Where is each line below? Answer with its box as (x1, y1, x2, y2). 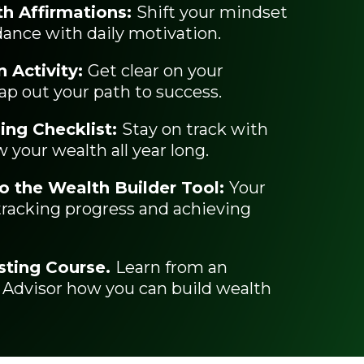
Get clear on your (88, 61, 223, 81)
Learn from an (115, 258, 227, 278)
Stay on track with (122, 119, 268, 140)
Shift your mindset (136, 2, 288, 23)
